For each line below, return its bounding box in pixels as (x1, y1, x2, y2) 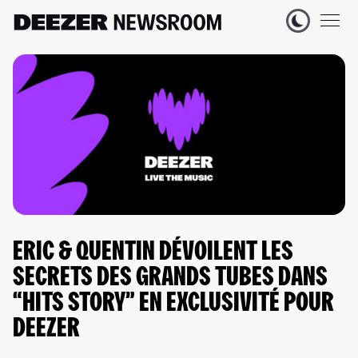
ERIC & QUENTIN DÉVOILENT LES (13, 241, 293, 266)
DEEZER (13, 317, 80, 343)
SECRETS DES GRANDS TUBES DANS (13, 266, 328, 292)
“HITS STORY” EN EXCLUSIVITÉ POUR (13, 292, 334, 317)
